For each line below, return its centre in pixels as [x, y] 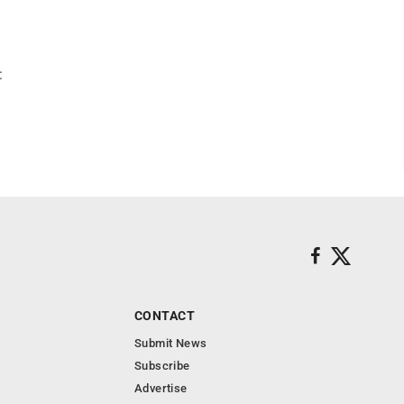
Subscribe [162, 366]
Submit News [171, 344]
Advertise [161, 389]
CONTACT [165, 316]
